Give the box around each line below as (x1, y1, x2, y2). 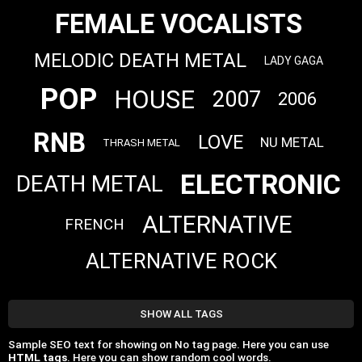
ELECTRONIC (180, 167, 342, 200)
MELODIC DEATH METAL (34, 49, 247, 73)
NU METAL (259, 134, 324, 151)
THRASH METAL (103, 136, 181, 149)
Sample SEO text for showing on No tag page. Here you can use (8, 337, 329, 351)
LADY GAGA (263, 54, 323, 68)
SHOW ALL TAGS (139, 308, 223, 321)
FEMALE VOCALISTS (55, 8, 302, 40)
